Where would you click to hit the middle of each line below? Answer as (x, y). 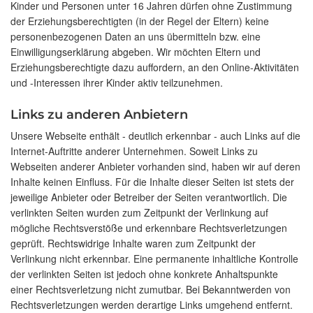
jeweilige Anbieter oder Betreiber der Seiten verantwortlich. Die (149, 197)
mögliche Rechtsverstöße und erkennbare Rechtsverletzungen (149, 228)
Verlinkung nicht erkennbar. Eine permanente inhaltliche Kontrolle (154, 259)
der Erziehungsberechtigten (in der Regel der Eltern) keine (140, 21)
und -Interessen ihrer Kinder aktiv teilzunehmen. (117, 83)
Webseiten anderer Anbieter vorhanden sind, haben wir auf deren (155, 167)
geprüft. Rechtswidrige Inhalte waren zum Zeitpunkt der (133, 243)
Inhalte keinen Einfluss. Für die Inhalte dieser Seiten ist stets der (152, 182)
